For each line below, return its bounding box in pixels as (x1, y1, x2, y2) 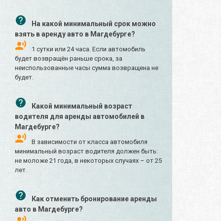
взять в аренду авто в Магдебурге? (15, 30, 135, 38)
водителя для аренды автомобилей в (15, 112, 145, 121)
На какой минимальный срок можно (32, 20, 156, 28)
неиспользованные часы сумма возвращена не (15, 64, 158, 72)
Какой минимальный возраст (32, 102, 132, 110)
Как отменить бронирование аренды (32, 195, 157, 203)
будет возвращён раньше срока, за (15, 55, 122, 63)
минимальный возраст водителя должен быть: (15, 147, 158, 155)
